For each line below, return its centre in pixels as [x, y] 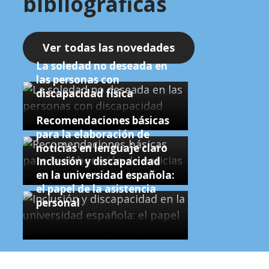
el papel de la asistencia [96, 189]
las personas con [77, 80]
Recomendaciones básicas [102, 120]
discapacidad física [84, 93]
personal [58, 203]
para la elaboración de [92, 134]
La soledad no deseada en [101, 66]
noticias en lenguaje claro [101, 148]
